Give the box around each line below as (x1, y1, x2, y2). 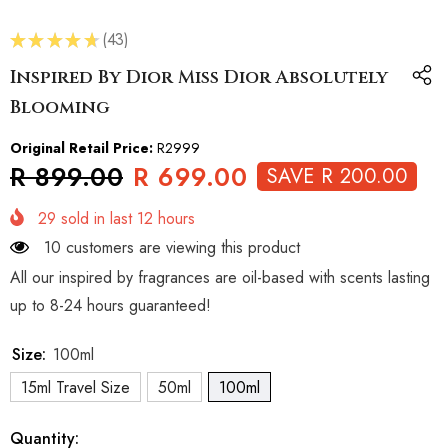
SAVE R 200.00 (267, 161, 408, 191)
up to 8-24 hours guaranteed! (10, 294, 211, 318)
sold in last (56, 207, 137, 231)
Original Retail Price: (10, 138, 153, 159)
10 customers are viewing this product (44, 236, 300, 260)
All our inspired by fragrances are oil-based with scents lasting (10, 266, 430, 290)
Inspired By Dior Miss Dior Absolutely (10, 65, 388, 91)
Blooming (10, 95, 110, 121)
